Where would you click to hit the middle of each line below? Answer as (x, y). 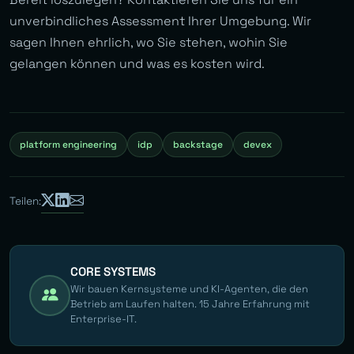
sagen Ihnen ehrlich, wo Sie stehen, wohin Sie (149, 43)
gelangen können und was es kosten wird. (137, 64)
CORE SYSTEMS (113, 271)
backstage (198, 145)
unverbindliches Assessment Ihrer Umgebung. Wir (160, 21)
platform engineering (68, 145)
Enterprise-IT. (104, 319)
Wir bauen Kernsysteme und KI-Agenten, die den (189, 289)
